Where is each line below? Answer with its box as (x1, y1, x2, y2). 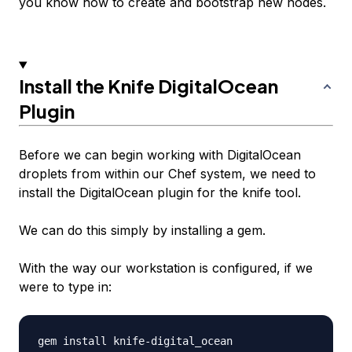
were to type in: (19, 279, 112, 295)
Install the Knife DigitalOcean (19, 74, 278, 98)
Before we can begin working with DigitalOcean (19, 147, 301, 163)
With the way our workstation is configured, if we (19, 260, 313, 277)
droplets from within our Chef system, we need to (19, 166, 316, 182)
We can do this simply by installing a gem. (19, 222, 266, 239)
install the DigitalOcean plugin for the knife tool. (19, 185, 301, 201)
